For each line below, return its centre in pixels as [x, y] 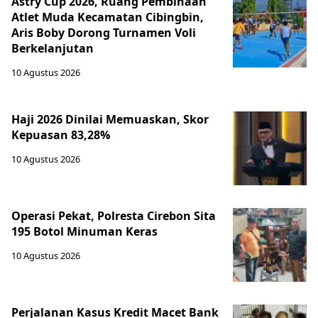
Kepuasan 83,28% [61, 135]
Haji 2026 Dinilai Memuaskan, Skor [110, 119]
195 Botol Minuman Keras [84, 231]
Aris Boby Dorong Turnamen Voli [104, 33]
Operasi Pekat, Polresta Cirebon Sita [114, 216]
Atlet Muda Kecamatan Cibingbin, [108, 17]
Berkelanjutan [53, 48]
